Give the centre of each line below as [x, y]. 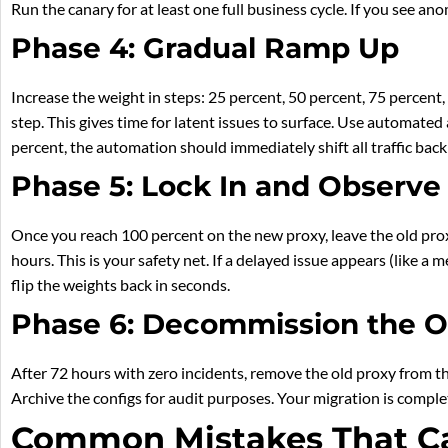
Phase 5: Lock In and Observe [226, 185]
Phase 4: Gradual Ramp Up [205, 47]
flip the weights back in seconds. [120, 284]
